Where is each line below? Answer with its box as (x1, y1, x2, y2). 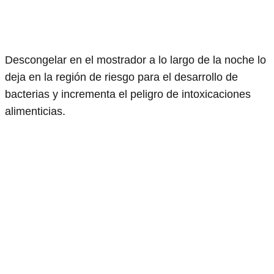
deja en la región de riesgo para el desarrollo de (5, 70, 238, 83)
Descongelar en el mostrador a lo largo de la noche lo (5, 53, 266, 66)
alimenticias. (5, 105, 65, 117)
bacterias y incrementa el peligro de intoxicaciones (5, 87, 251, 100)
